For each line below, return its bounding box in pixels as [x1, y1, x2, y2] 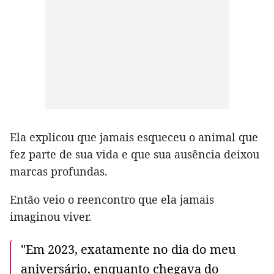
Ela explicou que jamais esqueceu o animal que [10, 130, 258, 145]
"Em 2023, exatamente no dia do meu [21, 241, 236, 258]
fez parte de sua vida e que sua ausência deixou [10, 147, 259, 162]
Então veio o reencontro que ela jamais [10, 192, 214, 207]
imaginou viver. [10, 209, 92, 224]
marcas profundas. [10, 164, 108, 179]
